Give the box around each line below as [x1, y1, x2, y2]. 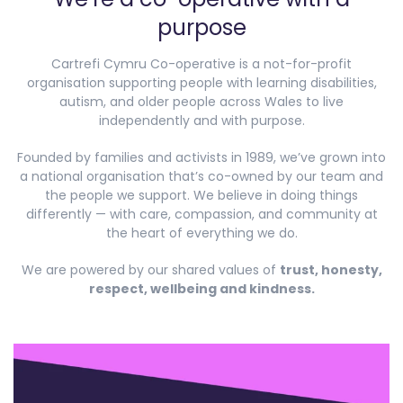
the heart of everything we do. [105, 223, 298, 242]
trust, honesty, [279, 260, 382, 279]
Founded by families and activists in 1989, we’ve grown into [17, 148, 386, 166]
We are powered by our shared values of [21, 260, 280, 279]
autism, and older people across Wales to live [59, 92, 344, 111]
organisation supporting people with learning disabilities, [26, 73, 377, 92]
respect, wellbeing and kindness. [88, 279, 315, 298]
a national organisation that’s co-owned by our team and [20, 166, 383, 185]
